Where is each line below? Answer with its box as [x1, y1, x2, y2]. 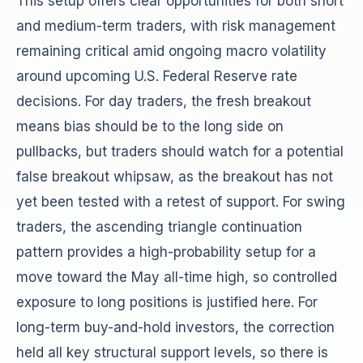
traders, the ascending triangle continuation [16, 219, 302, 235]
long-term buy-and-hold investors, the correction [16, 319, 335, 335]
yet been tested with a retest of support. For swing [16, 194, 345, 210]
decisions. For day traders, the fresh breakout [16, 93, 311, 109]
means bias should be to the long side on [16, 118, 284, 135]
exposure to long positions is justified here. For [16, 294, 318, 310]
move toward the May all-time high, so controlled [16, 269, 337, 285]
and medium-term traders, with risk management [16, 18, 335, 34]
